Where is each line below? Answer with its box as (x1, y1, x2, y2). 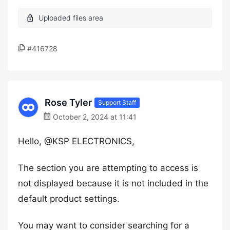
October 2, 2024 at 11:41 (51, 112, 137, 121)
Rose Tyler (45, 97, 92, 108)
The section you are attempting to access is (18, 163, 198, 173)
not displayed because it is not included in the (18, 178, 208, 188)
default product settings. (18, 194, 120, 204)
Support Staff (98, 98, 136, 106)
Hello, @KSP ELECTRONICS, (18, 136, 135, 146)
